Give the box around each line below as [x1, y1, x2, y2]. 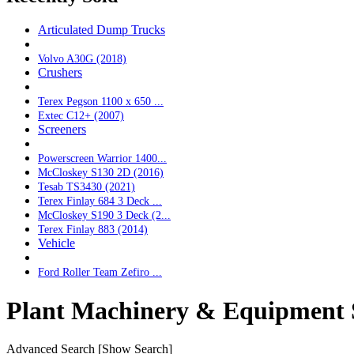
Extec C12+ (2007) [38, 109, 124, 122]
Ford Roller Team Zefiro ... [38, 265, 162, 279]
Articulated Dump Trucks [38, 23, 165, 37]
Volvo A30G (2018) [38, 52, 126, 66]
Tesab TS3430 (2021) [38, 180, 135, 194]
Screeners [38, 122, 86, 137]
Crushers [38, 66, 82, 80]
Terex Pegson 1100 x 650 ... [38, 95, 164, 108]
